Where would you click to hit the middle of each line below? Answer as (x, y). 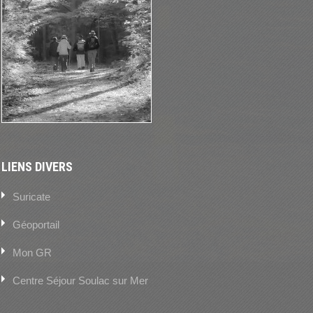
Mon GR (32, 253)
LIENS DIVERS (37, 167)
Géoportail (36, 225)
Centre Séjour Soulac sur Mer (80, 281)
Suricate (31, 197)
